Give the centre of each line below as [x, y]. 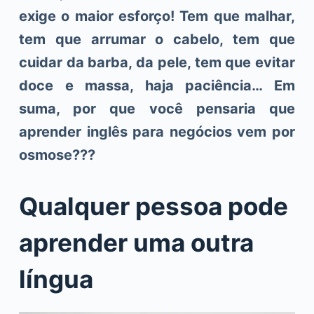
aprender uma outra [136, 243]
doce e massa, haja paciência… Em [157, 86]
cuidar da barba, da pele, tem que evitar [157, 62]
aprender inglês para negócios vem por [157, 132]
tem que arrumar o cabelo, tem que [157, 39]
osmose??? [57, 155]
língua [56, 279]
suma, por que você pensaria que [157, 109]
